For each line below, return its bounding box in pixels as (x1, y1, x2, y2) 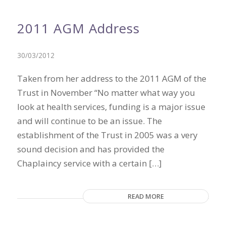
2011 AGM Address (17, 19, 140, 37)
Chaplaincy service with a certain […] (17, 157, 162, 169)
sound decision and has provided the (17, 143, 164, 155)
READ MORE (128, 192, 164, 201)
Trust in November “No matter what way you (17, 87, 195, 98)
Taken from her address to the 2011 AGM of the (17, 73, 206, 84)
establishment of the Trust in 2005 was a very (17, 129, 198, 141)
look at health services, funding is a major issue (17, 101, 205, 112)
